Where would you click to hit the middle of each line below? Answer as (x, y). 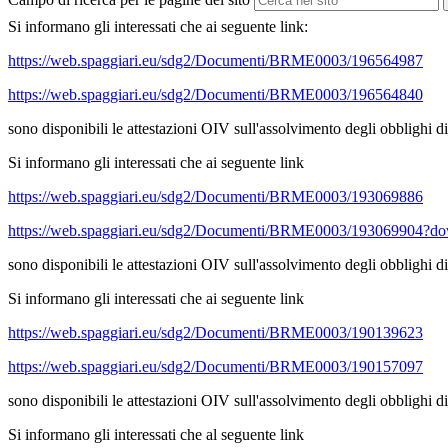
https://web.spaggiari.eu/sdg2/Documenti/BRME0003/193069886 (215, 197)
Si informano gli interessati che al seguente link (158, 435)
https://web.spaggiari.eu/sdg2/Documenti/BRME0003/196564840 (215, 95)
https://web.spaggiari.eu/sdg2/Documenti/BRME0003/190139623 (215, 333)
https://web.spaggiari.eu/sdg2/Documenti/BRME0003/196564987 (215, 61)
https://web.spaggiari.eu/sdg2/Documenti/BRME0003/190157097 (215, 367)
